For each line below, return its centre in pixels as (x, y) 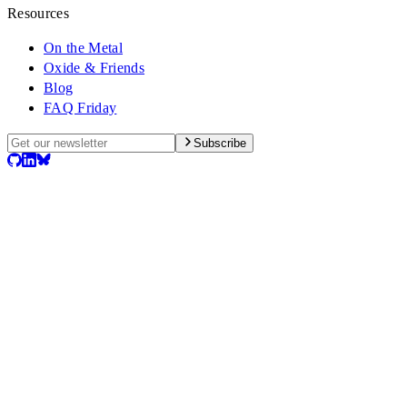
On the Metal (84, 48)
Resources (39, 14)
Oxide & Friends (94, 68)
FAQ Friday (80, 108)
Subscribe (220, 144)
